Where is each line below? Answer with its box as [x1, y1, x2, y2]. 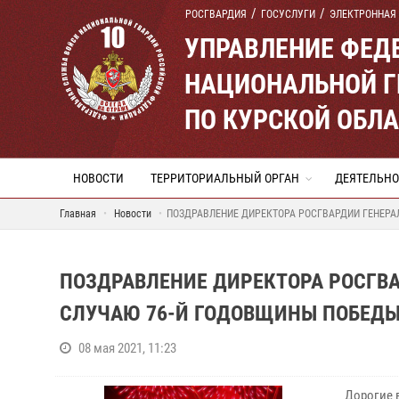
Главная [60, 208, 96, 220]
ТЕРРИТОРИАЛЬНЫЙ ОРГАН [151, 171, 299, 185]
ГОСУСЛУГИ [261, 8, 315, 20]
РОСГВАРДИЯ [185, 8, 247, 20]
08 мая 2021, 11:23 [78, 340, 176, 356]
